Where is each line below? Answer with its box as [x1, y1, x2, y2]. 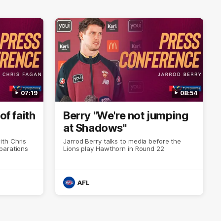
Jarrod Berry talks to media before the [63, 137, 182, 145]
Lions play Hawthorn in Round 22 [63, 144, 164, 152]
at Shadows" [63, 121, 127, 134]
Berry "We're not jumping [63, 109, 188, 122]
